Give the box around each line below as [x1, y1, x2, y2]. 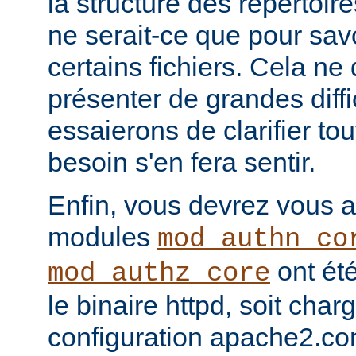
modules [48, 222, 157, 253]
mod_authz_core [48, 258, 270, 289]
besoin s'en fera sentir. [48, 147, 315, 178]
